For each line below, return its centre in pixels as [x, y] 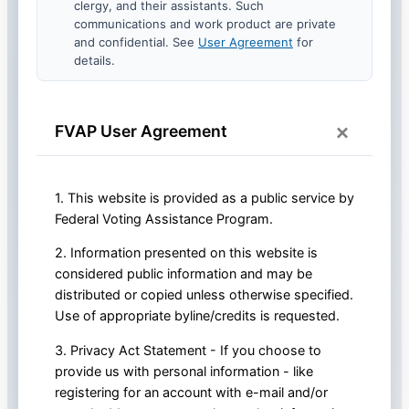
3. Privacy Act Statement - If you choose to [188, 350]
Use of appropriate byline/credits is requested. [197, 316]
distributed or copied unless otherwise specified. [204, 295]
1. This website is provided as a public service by [204, 198]
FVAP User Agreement [141, 131]
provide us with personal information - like [184, 371]
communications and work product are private [205, 23]
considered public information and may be [184, 274]
